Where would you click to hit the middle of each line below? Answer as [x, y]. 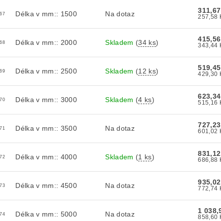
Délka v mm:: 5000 [46, 214]
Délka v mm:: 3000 [46, 100]
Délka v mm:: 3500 [46, 129]
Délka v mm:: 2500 [46, 71]
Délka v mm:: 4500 [46, 186]
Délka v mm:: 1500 [46, 14]
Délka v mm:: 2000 [46, 43]
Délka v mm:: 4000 [46, 157]
